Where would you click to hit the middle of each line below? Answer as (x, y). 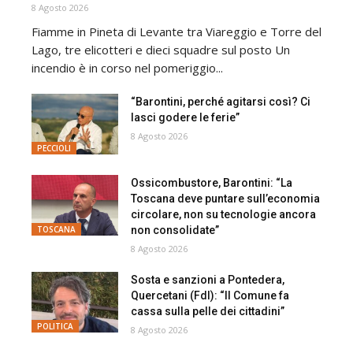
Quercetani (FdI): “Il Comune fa (210, 296)
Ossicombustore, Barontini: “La (212, 183)
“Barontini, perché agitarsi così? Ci (221, 101)
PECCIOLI (54, 149)
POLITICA (55, 327)
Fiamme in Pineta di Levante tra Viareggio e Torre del (176, 31)
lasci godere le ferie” (186, 117)
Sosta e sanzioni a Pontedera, (208, 280)
